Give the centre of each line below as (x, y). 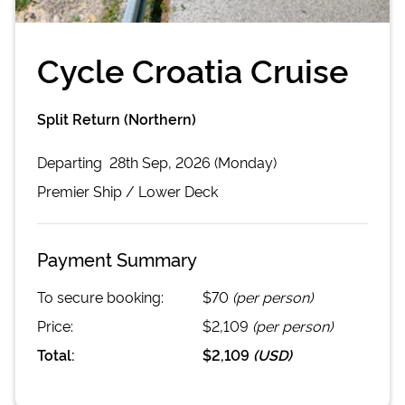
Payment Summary (117, 258)
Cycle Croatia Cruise (193, 68)
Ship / (114, 190)
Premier (63, 190)
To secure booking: (100, 296)
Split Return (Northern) (117, 118)
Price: (55, 325)
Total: (56, 354)
